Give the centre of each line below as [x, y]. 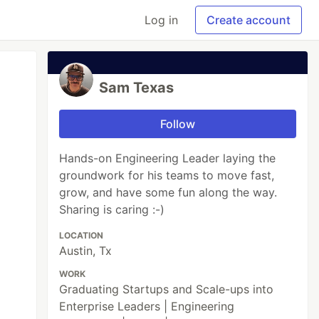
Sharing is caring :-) [112, 209]
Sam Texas [137, 88]
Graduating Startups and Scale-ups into [167, 289]
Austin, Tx [86, 251]
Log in [161, 20]
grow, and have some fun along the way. [168, 192]
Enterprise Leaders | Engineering [147, 306]
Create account [249, 20]
